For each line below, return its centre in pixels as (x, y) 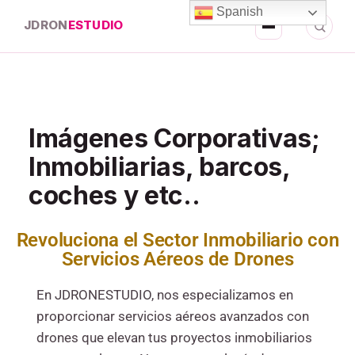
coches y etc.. (114, 195)
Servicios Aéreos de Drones (177, 259)
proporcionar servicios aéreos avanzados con (172, 317)
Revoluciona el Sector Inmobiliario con (177, 240)
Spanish (239, 12)
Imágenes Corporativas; (174, 138)
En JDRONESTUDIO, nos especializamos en (164, 295)
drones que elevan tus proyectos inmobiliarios (174, 338)
